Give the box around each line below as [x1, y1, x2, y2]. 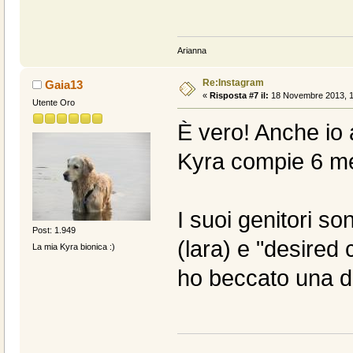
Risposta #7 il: [209, 91, 269, 101]
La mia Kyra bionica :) [32, 241, 115, 251]
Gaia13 [45, 78, 84, 92]
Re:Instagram [202, 77, 264, 89]
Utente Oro [32, 98, 75, 108]
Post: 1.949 [32, 225, 76, 235]
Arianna [176, 46, 206, 56]
